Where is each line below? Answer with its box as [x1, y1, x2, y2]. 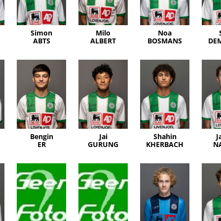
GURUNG [88, 140, 118, 149]
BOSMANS [147, 36, 182, 46]
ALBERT [90, 36, 116, 46]
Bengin [30, 132, 53, 142]
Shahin [153, 132, 177, 142]
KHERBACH [146, 140, 184, 149]
